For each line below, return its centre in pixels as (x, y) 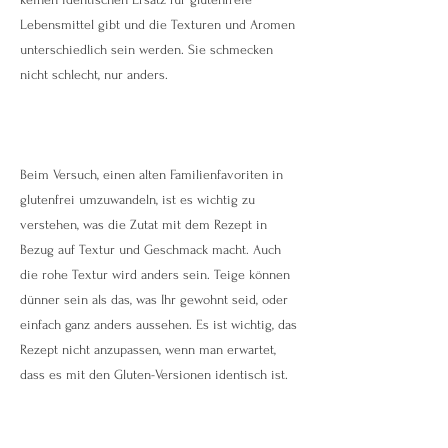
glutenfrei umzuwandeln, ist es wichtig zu (137, 199)
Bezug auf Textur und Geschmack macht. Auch (150, 249)
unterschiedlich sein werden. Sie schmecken (146, 49)
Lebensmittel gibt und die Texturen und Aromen (157, 24)
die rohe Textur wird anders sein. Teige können (155, 274)
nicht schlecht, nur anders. (94, 74)
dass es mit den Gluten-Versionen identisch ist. (154, 374)
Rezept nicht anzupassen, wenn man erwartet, (148, 349)
